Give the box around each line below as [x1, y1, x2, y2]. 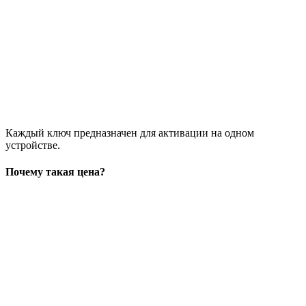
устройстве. [5, 139, 60, 151]
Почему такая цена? [5, 166, 105, 178]
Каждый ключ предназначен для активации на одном [5, 126, 254, 139]
